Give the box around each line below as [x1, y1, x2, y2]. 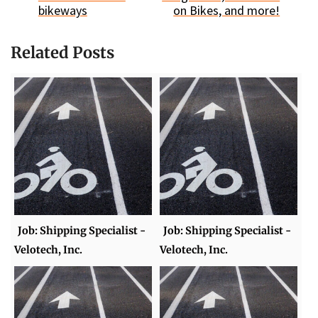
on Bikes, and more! [173, 2, 280, 19]
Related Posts [11, 43, 114, 63]
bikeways [38, 2, 87, 19]
